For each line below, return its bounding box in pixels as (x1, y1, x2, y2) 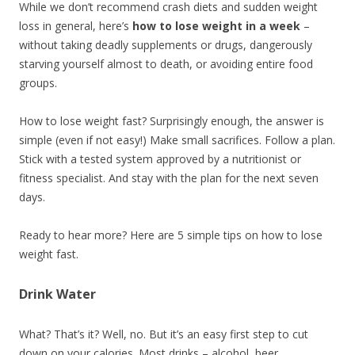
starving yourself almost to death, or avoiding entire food (19, 56, 313, 72)
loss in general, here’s (19, 18, 132, 34)
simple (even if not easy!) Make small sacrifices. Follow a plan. (19, 132, 335, 148)
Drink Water (19, 285, 96, 303)
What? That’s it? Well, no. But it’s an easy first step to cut (19, 326, 308, 342)
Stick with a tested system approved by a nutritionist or (19, 151, 301, 167)
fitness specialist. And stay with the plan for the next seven (19, 170, 319, 186)
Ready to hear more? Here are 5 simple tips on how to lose (19, 227, 323, 243)
